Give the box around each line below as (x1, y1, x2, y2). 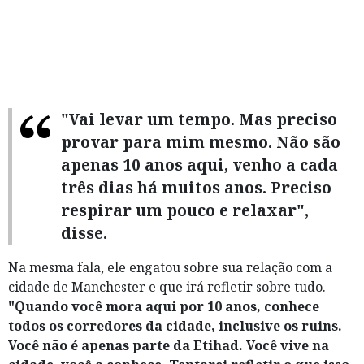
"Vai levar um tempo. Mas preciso (61, 107, 337, 130)
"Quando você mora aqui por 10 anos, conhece (8, 297, 319, 315)
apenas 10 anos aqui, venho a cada (61, 153, 338, 175)
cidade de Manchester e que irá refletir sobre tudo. (8, 277, 326, 296)
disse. (61, 221, 107, 244)
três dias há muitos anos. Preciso (61, 175, 331, 198)
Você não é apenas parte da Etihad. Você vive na (8, 336, 329, 354)
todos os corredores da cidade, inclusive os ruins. (8, 316, 342, 335)
